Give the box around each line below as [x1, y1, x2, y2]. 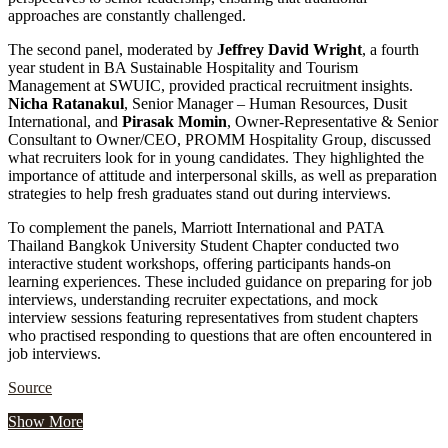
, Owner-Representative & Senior [227, 113, 438, 131]
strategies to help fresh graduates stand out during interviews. [8, 185, 391, 203]
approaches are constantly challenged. [8, 7, 246, 25]
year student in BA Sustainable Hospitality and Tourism [8, 59, 358, 77]
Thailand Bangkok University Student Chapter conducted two [8, 237, 399, 255]
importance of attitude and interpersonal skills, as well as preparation [8, 167, 437, 185]
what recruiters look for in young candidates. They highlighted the [8, 149, 424, 167]
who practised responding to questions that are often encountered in [8, 327, 432, 345]
